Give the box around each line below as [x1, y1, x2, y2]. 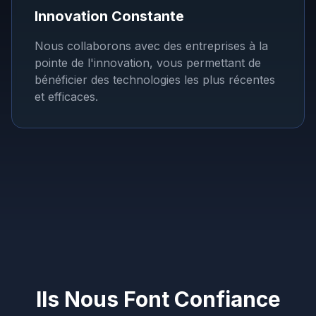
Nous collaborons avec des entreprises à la [35, 39, 268, 53]
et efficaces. [35, 90, 98, 104]
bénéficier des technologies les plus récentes [35, 73, 275, 87]
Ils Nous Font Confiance [35, 286, 281, 312]
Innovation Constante [35, 8, 184, 25]
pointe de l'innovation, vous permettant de [35, 56, 261, 70]
